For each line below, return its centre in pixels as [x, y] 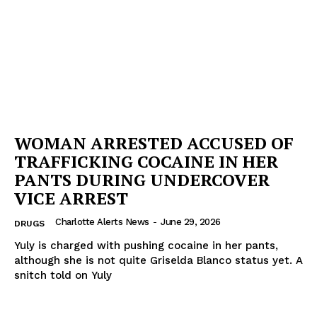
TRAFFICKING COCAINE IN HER [146, 161]
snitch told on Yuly [63, 275]
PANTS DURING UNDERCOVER [142, 179]
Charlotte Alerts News [102, 221]
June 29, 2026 [191, 221]
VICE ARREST [71, 198]
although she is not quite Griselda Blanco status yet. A [158, 260]
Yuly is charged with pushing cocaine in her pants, [146, 245]
